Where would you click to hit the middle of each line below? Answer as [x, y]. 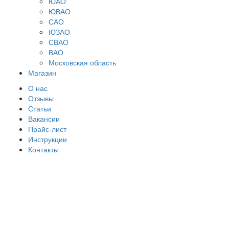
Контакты [43, 149]
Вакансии [44, 118]
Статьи [40, 108]
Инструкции [48, 139]
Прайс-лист [47, 129]
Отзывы [41, 98]
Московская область [82, 62]
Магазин [42, 72]
